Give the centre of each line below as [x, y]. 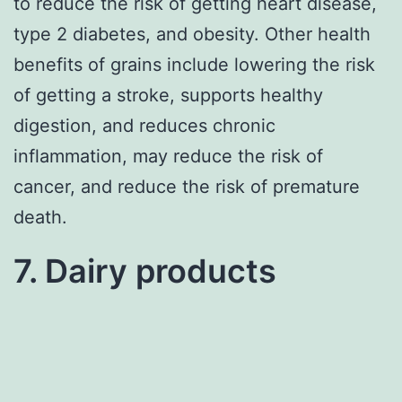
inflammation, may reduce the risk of [168, 157]
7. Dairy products [145, 271]
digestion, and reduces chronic [144, 126]
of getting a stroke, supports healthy [168, 96]
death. [40, 218]
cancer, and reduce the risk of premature [187, 187]
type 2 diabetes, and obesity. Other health [192, 35]
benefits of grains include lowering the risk [194, 65]
